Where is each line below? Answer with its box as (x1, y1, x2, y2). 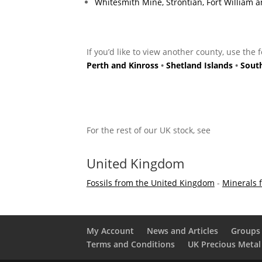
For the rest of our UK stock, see (86, 124, 211, 136)
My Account (86, 225, 134, 236)
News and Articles (146, 225, 218, 236)
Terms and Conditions (86, 238, 175, 250)
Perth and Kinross (86, 59, 158, 71)
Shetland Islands (166, 59, 233, 71)
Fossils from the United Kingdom (86, 177, 215, 188)
